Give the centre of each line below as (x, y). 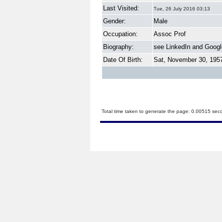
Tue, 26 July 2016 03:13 (182, 9)
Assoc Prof (170, 34)
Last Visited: (121, 8)
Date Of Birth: (123, 60)
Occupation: (120, 34)
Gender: (114, 21)
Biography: (118, 47)
